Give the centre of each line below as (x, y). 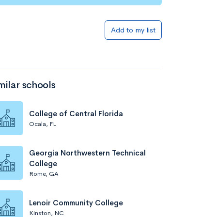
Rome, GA (44, 173)
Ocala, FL (42, 124)
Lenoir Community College (76, 202)
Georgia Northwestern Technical (87, 153)
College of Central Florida (76, 113)
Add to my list (133, 30)
